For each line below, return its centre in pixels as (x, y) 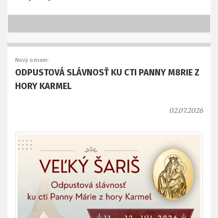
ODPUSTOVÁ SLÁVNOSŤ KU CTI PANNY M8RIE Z (107, 73)
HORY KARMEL (43, 86)
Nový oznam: (32, 60)
